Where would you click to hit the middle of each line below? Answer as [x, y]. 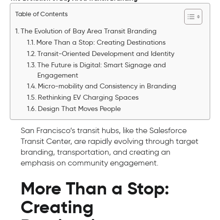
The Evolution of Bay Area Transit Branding [88, 31]
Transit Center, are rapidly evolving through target [110, 141]
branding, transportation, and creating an [96, 152]
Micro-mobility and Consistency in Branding [107, 86]
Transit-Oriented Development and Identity [106, 54]
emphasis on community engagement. [90, 163]
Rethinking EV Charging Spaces [88, 97]
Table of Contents [41, 14]
